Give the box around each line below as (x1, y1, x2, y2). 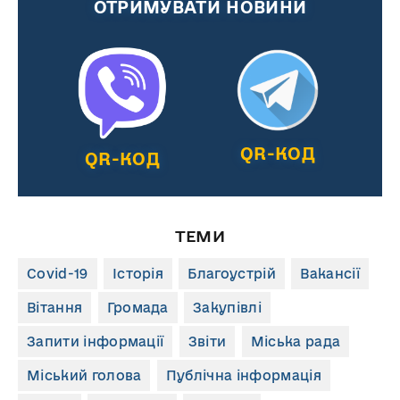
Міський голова (27, 367, 142, 383)
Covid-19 (27, 265, 88, 281)
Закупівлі (193, 299, 262, 315)
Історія (112, 265, 164, 281)
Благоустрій (187, 265, 276, 281)
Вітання (27, 299, 83, 315)
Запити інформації (27, 333, 164, 349)
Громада (106, 299, 169, 315)
